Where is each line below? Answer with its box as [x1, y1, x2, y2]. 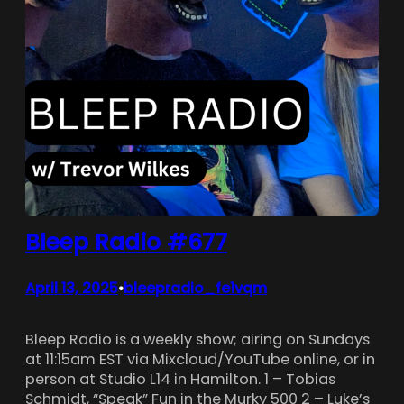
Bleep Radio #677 [25, 226, 227, 259]
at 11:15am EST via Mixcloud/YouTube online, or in [25, 349, 375, 371]
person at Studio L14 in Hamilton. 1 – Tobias [25, 369, 335, 390]
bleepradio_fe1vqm [124, 278, 267, 299]
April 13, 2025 [25, 278, 118, 299]
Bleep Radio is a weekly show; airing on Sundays [25, 329, 370, 351]
